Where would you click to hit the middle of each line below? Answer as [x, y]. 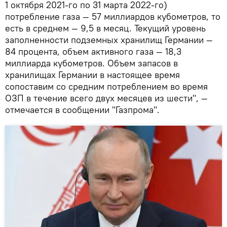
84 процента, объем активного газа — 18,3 [93, 51]
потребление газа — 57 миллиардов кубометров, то [113, 16]
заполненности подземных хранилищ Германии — [109, 40]
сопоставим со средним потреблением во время [106, 86]
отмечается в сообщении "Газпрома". [82, 109]
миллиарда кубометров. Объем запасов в [91, 63]
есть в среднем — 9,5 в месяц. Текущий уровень [105, 28]
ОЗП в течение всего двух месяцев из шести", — [106, 98]
